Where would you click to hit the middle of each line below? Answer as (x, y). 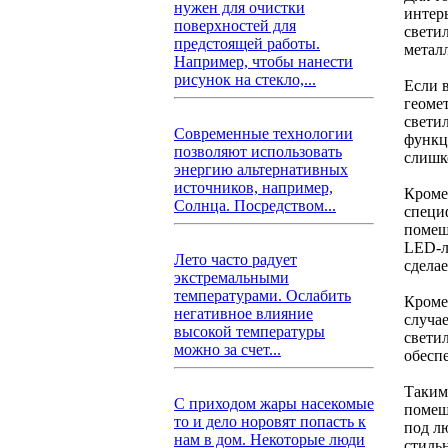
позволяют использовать (258, 151)
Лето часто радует (235, 259)
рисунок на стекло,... (245, 79)
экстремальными (231, 277)
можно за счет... (227, 349)
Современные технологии (263, 133)
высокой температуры (249, 331)
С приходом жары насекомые (274, 403)
